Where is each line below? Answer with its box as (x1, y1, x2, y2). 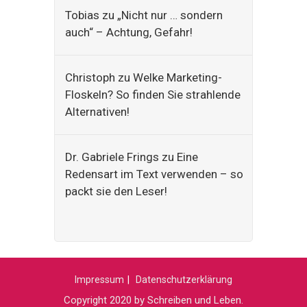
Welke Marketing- (133, 71, 222, 84)
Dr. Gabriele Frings (65, 150, 159, 164)
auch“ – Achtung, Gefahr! (65, 25, 193, 39)
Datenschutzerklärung (136, 274, 232, 285)
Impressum (75, 274, 124, 285)
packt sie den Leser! (65, 184, 167, 198)
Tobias (65, 8, 99, 22)
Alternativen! (65, 105, 130, 119)
